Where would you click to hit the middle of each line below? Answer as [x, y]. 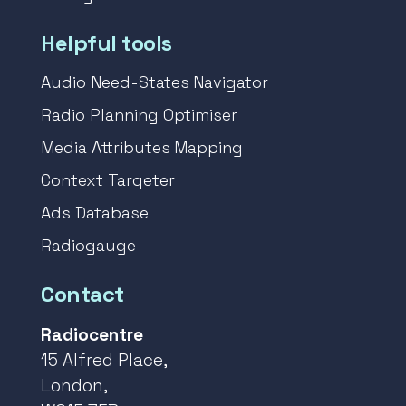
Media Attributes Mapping [142, 148]
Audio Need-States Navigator [155, 82]
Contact [82, 295]
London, [74, 386]
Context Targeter [108, 180]
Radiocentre [92, 335]
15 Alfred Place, [104, 361]
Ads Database [95, 213]
